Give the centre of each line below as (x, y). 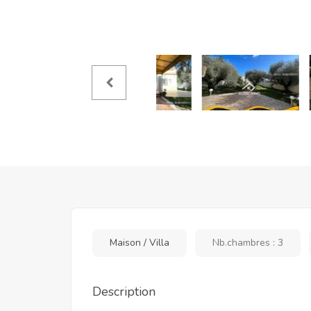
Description (124, 292)
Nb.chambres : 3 (248, 243)
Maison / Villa (140, 243)
